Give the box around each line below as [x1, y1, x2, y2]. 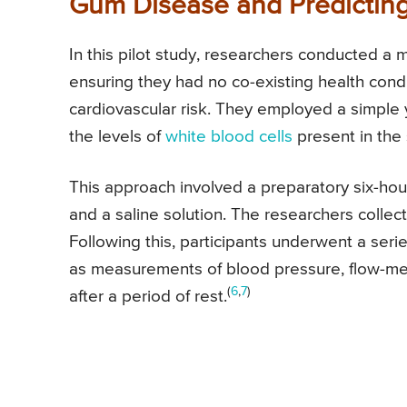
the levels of [69, 128, 165, 146]
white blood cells [165, 128, 293, 146]
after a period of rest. [69, 288, 227, 306]
